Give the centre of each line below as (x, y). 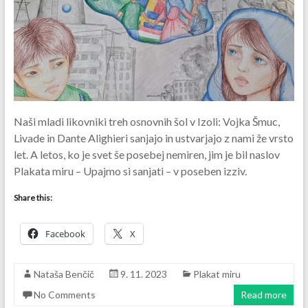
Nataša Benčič (64, 274)
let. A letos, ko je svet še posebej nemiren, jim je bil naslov (146, 154)
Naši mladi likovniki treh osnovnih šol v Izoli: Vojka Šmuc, (146, 121)
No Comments (64, 294)
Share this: (33, 197)
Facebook (65, 233)
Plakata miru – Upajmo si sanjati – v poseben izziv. (130, 170)
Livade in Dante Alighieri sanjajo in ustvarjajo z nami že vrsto (153, 137)
